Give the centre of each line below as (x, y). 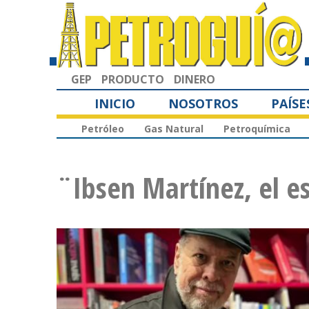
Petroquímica (257, 129)
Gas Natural (174, 129)
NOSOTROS (203, 103)
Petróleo (103, 129)
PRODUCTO (133, 79)
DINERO (195, 79)
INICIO (115, 103)
